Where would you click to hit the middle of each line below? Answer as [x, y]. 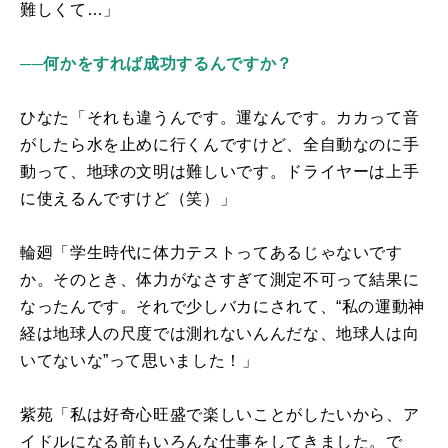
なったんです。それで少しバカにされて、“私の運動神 [222, 307]
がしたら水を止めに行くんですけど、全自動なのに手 [220, 145]
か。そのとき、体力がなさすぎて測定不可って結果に [220, 280]
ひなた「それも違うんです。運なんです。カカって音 [220, 118]
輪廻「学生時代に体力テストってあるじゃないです [211, 253]
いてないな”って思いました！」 [139, 361]
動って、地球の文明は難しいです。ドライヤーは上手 [220, 172]
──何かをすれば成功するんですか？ [156, 64]
